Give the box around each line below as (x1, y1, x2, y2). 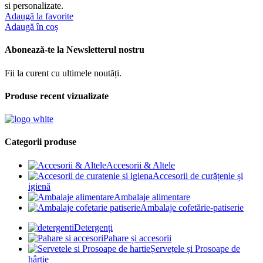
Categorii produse (5, 137, 76, 147)
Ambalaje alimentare (114, 191, 190, 202)
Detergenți (74, 222, 113, 232)
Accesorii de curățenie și (153, 170, 243, 181)
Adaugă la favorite (5, 11, 73, 22)
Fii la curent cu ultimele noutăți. (5, 68, 122, 78)
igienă (28, 181, 50, 191)
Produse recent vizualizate (5, 90, 109, 101)
